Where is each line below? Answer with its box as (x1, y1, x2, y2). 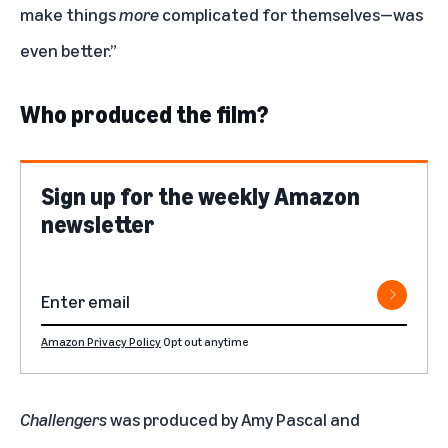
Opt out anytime (163, 333, 249, 349)
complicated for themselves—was (162, 2, 423, 25)
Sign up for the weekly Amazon (41, 181, 360, 210)
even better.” (20, 38, 117, 61)
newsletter (41, 209, 155, 238)
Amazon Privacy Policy (41, 333, 161, 349)
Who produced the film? (20, 99, 268, 128)
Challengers (20, 407, 107, 430)
